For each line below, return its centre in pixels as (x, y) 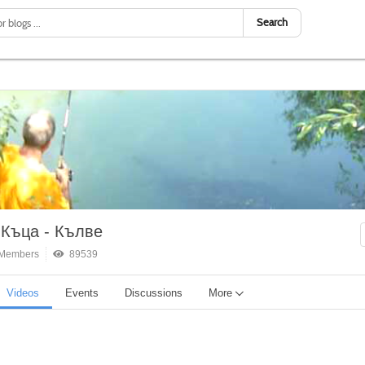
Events (82, 292)
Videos (23, 292)
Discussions (154, 292)
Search (272, 22)
